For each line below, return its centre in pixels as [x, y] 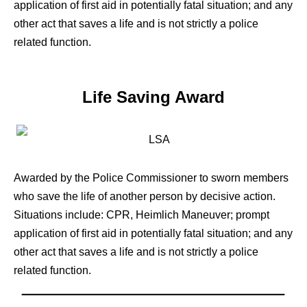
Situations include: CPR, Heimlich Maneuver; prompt [142, 214]
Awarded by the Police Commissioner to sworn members [151, 177]
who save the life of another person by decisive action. [145, 196]
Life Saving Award [153, 97]
